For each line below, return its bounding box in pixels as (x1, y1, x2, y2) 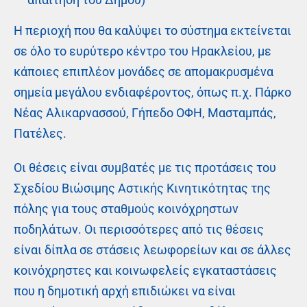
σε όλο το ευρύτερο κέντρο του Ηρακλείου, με (14, 43, 271, 58)
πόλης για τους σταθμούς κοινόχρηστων (14, 201, 238, 216)
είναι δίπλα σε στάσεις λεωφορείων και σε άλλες (14, 242, 291, 257)
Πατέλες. (14, 125, 66, 140)
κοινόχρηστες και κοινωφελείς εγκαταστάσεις (14, 262, 277, 278)
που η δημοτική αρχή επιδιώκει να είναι (14, 283, 236, 298)
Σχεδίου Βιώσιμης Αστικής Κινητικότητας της (14, 180, 271, 195)
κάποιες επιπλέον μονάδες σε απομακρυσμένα (14, 64, 273, 79)
